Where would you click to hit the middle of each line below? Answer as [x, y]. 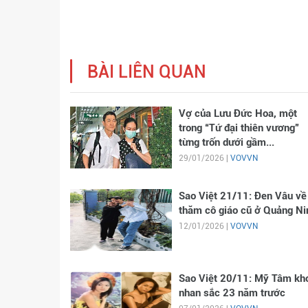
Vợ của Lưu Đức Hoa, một [238, 113]
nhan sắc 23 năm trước [232, 293]
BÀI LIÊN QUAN [147, 72]
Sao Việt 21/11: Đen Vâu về [242, 196]
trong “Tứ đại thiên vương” [239, 128]
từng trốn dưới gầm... [226, 142]
